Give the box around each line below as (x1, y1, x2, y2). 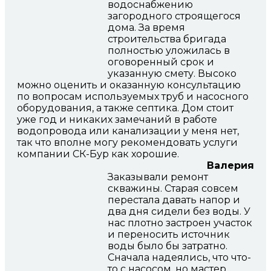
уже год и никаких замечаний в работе (17, 114, 217, 126)
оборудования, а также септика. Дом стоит (17, 102, 233, 114)
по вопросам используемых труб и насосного (17, 91, 249, 103)
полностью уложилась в (108, 45, 230, 57)
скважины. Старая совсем (108, 183, 238, 195)
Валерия (207, 160, 254, 172)
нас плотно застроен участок (108, 217, 252, 229)
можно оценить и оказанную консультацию (17, 79, 241, 91)
